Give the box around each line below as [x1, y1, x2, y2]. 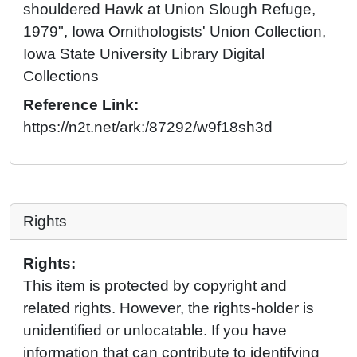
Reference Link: [23, 96, 139, 114]
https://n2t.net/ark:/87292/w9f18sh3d [23, 119, 273, 136]
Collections [23, 68, 99, 85]
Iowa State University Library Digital [23, 45, 265, 63]
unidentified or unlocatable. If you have [23, 322, 287, 339]
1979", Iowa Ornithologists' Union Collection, [23, 23, 326, 41]
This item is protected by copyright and [23, 277, 287, 295]
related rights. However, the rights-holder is [23, 300, 314, 317]
